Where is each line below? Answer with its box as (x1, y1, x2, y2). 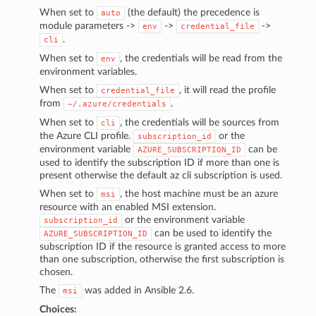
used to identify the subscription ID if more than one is (39, 157, 280, 168)
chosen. (39, 266, 73, 277)
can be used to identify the (152, 227, 272, 238)
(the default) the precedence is (125, 6, 260, 18)
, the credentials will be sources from (120, 116, 280, 128)
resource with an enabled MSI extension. (39, 201, 217, 212)
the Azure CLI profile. (39, 130, 134, 141)
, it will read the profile (179, 84, 276, 95)
